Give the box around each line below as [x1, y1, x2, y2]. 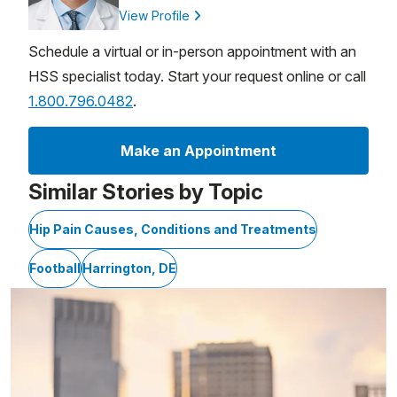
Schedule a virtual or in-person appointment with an [28, 42, 356, 60]
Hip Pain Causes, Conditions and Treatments [29, 221, 316, 237]
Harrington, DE [82, 260, 176, 276]
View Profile [119, 7, 193, 23]
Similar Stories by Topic [28, 178, 263, 205]
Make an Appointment [121, 141, 276, 160]
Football [29, 260, 81, 276]
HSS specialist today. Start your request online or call [28, 66, 366, 85]
